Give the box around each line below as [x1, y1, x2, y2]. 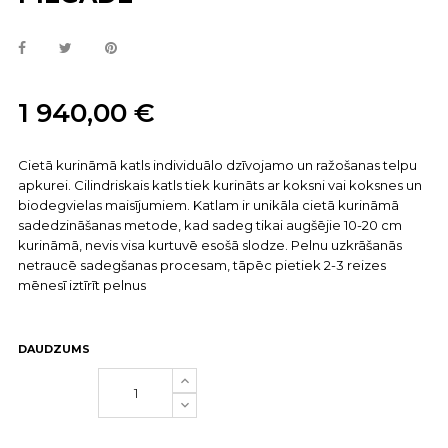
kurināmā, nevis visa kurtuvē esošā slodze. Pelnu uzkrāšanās [18, 237, 402, 253]
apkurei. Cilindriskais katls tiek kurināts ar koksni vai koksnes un [18, 177, 422, 193]
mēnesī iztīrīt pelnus [18, 277, 146, 293]
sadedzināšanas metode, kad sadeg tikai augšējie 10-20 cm [18, 217, 402, 233]
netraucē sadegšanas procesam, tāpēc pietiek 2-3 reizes [18, 257, 386, 273]
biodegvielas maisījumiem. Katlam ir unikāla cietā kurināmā [18, 197, 399, 213]
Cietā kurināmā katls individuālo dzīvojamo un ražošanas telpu [18, 157, 417, 173]
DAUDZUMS [18, 342, 90, 356]
